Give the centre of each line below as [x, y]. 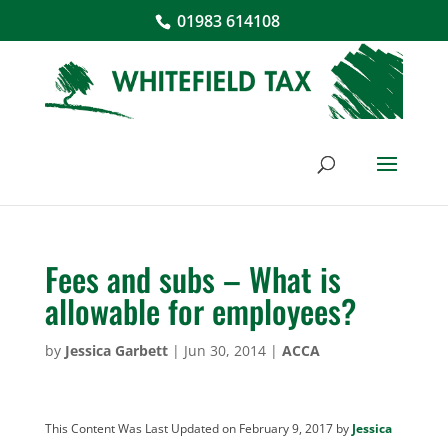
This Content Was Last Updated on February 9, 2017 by [198, 428]
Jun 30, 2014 [224, 350]
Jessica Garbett [116, 350]
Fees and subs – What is [192, 278]
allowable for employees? [200, 310]
